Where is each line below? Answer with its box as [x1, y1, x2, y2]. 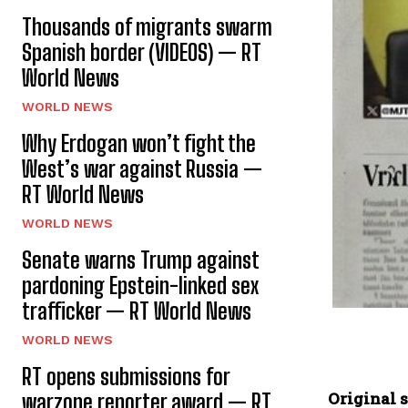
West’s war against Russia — [22, 155, 262, 182]
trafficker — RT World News [22, 297, 251, 324]
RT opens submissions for [22, 362, 230, 390]
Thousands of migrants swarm [22, 13, 272, 40]
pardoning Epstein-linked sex [22, 271, 259, 299]
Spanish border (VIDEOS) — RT [22, 38, 261, 66]
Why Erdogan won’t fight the [22, 129, 256, 157]
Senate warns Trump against [22, 246, 260, 273]
